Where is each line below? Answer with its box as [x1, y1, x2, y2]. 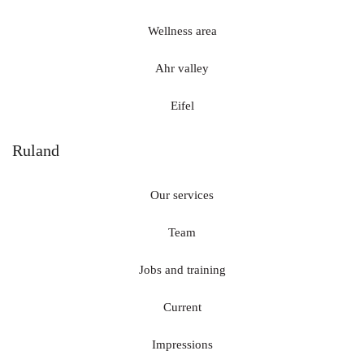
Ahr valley [155, 62, 209, 76]
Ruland [12, 141, 59, 160]
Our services [150, 188, 214, 202]
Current [162, 301, 201, 314]
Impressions [151, 338, 213, 352]
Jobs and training [138, 263, 226, 277]
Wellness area [147, 24, 217, 38]
